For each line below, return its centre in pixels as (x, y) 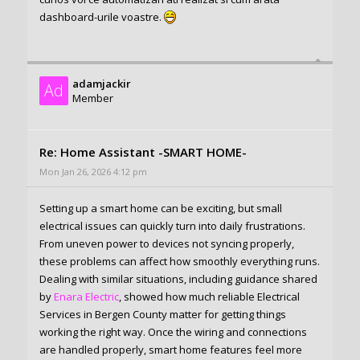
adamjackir (101, 83)
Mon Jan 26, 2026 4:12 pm (93, 172)
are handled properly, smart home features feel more (170, 350)
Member (92, 98)
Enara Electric (86, 297)
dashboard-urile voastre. (101, 16)
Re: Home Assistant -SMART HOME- (143, 151)
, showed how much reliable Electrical (209, 297)
